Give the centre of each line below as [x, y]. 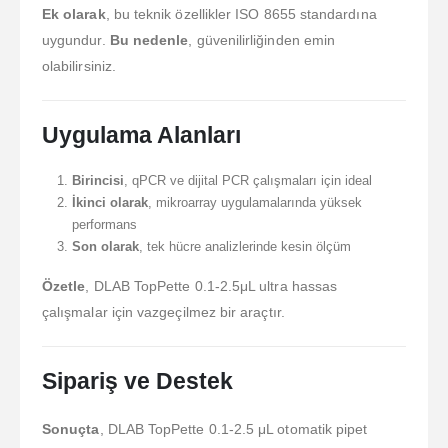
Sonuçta [71, 428]
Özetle [64, 286]
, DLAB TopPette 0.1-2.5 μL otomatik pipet [233, 428]
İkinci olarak [109, 203]
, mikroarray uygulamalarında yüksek [254, 203]
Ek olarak [74, 14]
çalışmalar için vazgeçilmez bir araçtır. [163, 312]
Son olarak [105, 247]
